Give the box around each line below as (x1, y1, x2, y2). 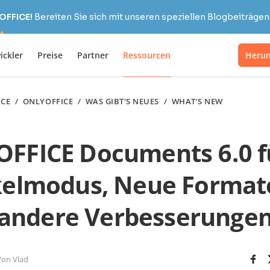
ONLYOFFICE (22, 96, 74, 107)
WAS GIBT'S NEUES (85, 96, 160, 107)
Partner (77, 49, 108, 61)
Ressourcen (123, 49, 171, 61)
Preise (37, 49, 63, 61)
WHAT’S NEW (171, 96, 223, 107)
